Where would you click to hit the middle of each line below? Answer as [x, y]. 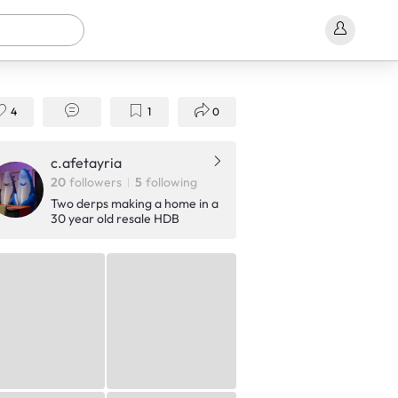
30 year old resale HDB [115, 218]
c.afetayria [86, 162]
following [172, 182]
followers [96, 182]
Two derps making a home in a [134, 203]
